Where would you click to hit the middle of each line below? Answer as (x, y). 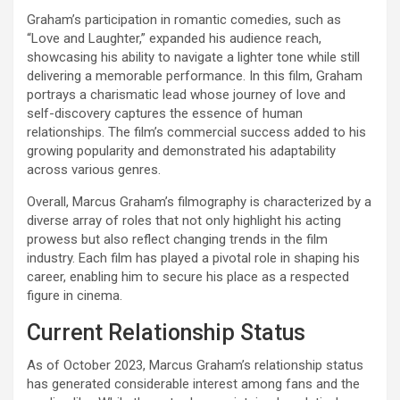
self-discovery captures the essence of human (165, 113)
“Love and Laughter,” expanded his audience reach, (174, 38)
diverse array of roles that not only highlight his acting (184, 220)
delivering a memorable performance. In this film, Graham (195, 75)
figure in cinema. (75, 295)
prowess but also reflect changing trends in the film (177, 239)
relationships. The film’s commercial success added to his (196, 132)
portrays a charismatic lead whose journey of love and (186, 94)
